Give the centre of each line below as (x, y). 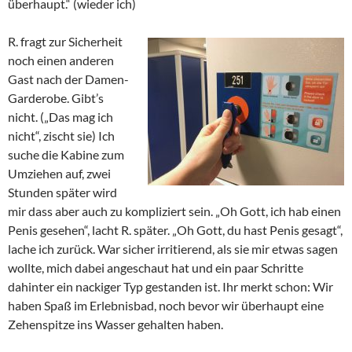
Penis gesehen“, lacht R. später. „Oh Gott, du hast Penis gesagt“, (175, 230)
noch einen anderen (61, 60)
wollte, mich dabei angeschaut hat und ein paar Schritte (156, 268)
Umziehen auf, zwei (59, 174)
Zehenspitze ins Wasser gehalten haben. (115, 324)
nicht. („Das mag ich (60, 117)
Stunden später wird (62, 192)
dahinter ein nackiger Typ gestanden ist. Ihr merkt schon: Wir (170, 287)
